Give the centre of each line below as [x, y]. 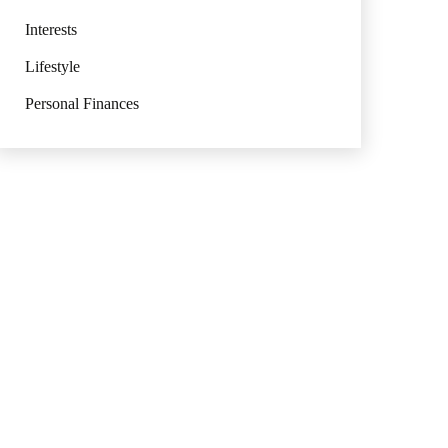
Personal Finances [81, 103]
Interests [50, 30]
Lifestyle [52, 66]
